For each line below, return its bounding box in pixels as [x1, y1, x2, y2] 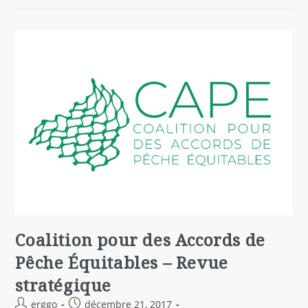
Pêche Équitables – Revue [15, 250, 228, 274]
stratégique [15, 273, 112, 296]
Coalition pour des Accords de [15, 228, 265, 251]
